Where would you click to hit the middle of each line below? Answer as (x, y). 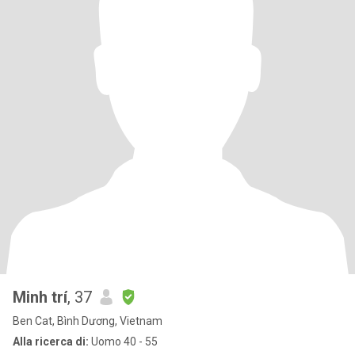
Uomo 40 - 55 (123, 342)
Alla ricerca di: (51, 342)
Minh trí (40, 297)
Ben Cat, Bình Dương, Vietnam (88, 321)
